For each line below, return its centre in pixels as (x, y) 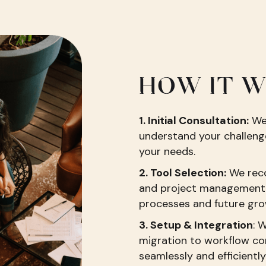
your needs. (167, 151)
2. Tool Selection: (183, 173)
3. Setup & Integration (196, 225)
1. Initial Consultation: (194, 121)
